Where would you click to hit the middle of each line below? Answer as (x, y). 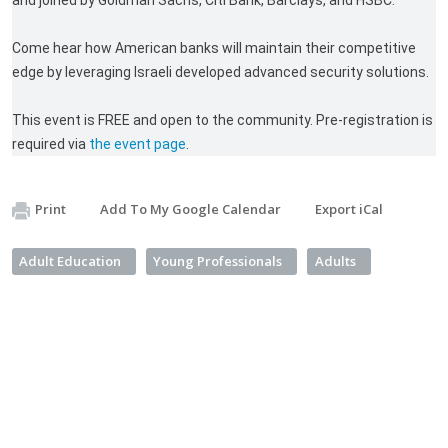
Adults (335, 261)
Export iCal (349, 209)
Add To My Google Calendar (190, 209)
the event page (137, 144)
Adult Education (70, 261)
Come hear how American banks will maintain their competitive (214, 48)
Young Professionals (217, 261)
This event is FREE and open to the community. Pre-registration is (222, 120)
